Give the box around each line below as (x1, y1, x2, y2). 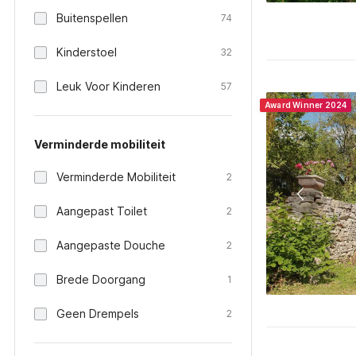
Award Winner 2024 (265, 100, 347, 110)
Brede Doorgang (56, 273, 145, 286)
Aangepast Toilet (56, 204, 147, 218)
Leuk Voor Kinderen (56, 79, 161, 93)
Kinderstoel (56, 45, 117, 59)
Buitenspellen (56, 11, 128, 25)
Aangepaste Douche (56, 238, 165, 252)
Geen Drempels (56, 307, 139, 320)
